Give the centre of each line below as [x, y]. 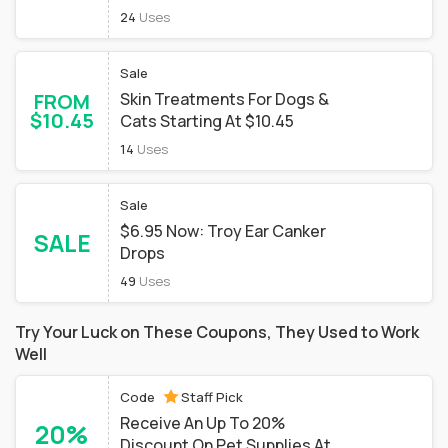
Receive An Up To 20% [202, 423]
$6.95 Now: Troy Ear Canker [223, 231]
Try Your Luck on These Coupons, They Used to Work [217, 332]
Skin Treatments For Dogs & [224, 99]
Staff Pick [212, 397]
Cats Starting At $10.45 [207, 121]
